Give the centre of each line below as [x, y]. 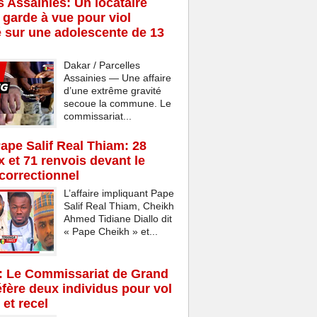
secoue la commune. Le [117, 104]
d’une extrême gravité [112, 91]
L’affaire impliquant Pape [119, 194]
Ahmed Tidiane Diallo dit [117, 219]
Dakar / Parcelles [102, 65]
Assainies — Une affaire [117, 78]
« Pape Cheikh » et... [110, 232]
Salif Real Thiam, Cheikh [119, 206]
